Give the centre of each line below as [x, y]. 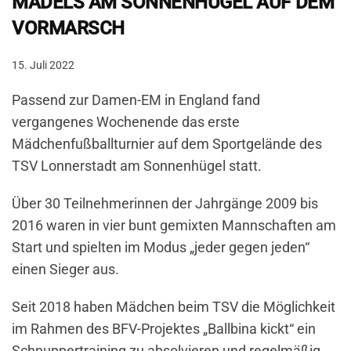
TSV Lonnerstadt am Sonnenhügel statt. [137, 166]
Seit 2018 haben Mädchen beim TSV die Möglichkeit [174, 307]
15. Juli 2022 [43, 65]
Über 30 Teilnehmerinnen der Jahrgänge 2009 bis [165, 204]
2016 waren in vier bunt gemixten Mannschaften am [174, 226]
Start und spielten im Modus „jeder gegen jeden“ [161, 248]
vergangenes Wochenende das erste [126, 122]
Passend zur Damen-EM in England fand [136, 100]
